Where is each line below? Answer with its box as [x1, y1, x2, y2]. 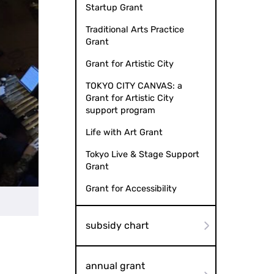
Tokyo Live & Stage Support [85, 149, 199, 160]
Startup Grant [85, 2, 143, 13]
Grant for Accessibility [85, 183, 177, 194]
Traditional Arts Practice [85, 24, 184, 35]
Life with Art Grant [85, 127, 163, 138]
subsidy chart [85, 220, 149, 232]
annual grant [85, 260, 145, 272]
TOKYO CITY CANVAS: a [85, 81, 182, 92]
